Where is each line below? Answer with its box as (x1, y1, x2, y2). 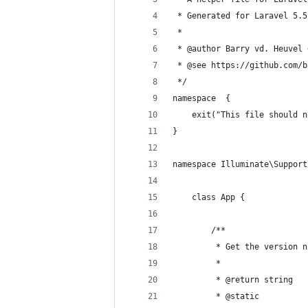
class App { (173, 192, 245, 202)
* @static (173, 291, 264, 301)
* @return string (173, 275, 298, 285)
